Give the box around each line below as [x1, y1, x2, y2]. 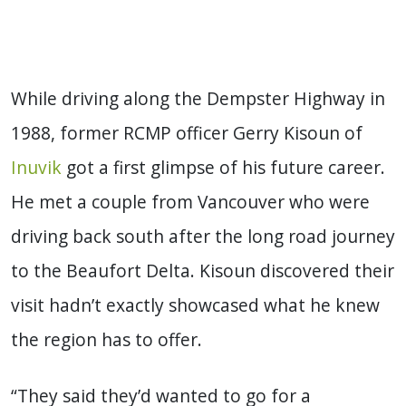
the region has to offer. [11, 327, 202, 353]
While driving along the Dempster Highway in [11, 86, 385, 111]
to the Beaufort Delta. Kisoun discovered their [11, 258, 394, 284]
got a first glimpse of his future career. [62, 155, 385, 180]
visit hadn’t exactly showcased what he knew [11, 293, 380, 318]
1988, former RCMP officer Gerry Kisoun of [11, 121, 362, 146]
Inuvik [11, 155, 62, 180]
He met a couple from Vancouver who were [11, 189, 370, 215]
